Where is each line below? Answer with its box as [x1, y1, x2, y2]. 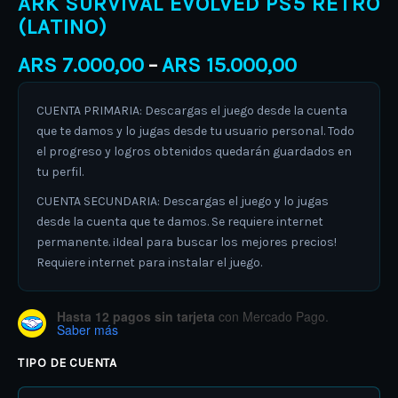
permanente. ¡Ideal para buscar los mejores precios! [36, 235, 337, 251]
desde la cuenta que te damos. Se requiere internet [36, 214, 323, 230]
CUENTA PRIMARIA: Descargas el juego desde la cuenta [36, 103, 347, 119]
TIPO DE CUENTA [18, 355, 116, 371]
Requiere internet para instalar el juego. [36, 255, 262, 271]
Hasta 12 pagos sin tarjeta [57, 307, 215, 326]
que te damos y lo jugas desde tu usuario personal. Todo [36, 123, 354, 139]
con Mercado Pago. [215, 307, 329, 326]
